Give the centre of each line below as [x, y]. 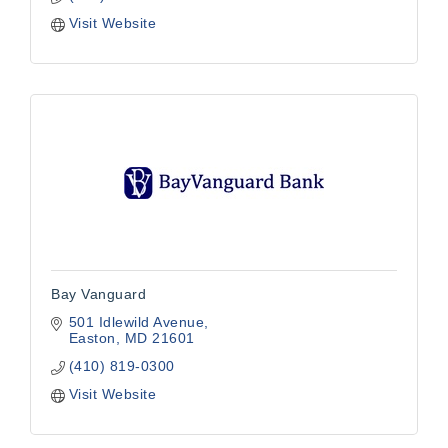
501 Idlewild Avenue [136, 322]
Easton [92, 338]
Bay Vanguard [98, 294]
